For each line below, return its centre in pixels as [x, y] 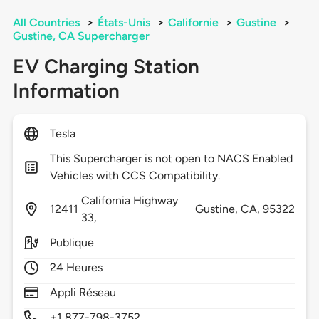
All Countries [46, 23]
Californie [193, 23]
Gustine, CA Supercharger [81, 36]
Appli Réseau [83, 293]
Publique [72, 243]
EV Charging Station [106, 67]
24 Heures [76, 268]
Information [66, 91]
